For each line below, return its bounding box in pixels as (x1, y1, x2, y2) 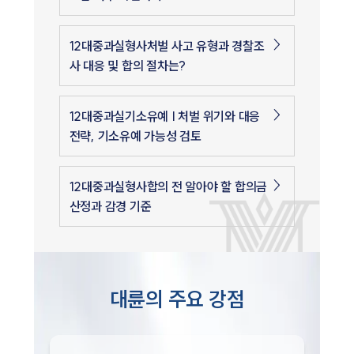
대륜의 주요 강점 (109, 286, 245, 313)
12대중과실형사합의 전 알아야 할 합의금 (69, 179, 268, 195)
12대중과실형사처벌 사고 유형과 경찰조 (69, 38, 265, 55)
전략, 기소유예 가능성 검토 (69, 128, 201, 145)
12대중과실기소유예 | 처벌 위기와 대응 (69, 108, 261, 125)
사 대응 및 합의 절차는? (69, 58, 186, 74)
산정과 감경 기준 (69, 198, 152, 215)
